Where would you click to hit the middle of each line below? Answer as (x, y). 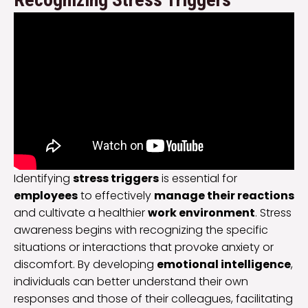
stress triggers (116, 179)
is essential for (198, 179)
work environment (201, 213)
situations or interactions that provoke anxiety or (144, 247)
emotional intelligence (224, 265)
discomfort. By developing (85, 265)
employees (46, 196)
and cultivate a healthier (81, 213)
